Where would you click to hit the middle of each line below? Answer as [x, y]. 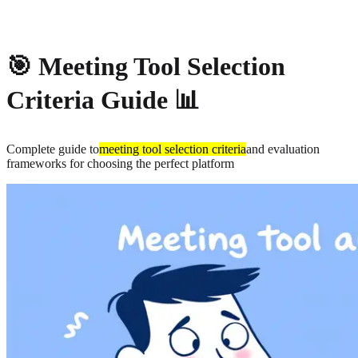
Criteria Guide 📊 [103, 100]
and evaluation [283, 149]
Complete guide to [53, 149]
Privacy [58, 12]
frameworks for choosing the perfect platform [120, 163]
